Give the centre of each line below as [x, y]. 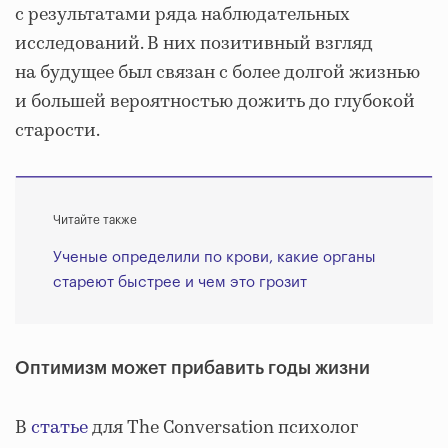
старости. [57, 130]
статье [59, 427]
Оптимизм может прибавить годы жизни [192, 367]
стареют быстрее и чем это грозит [180, 282]
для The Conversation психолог [223, 427]
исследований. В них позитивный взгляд [194, 43]
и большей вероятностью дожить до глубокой [215, 101]
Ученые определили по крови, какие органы [214, 257]
